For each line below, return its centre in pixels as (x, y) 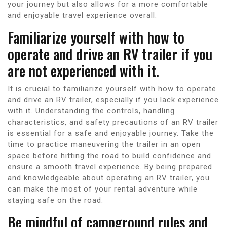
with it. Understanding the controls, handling (91, 111)
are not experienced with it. (83, 70)
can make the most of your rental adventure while (103, 189)
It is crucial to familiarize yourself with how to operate (112, 88)
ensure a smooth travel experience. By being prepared (110, 166)
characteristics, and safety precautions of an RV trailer (113, 122)
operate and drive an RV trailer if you (110, 54)
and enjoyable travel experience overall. (82, 15)
